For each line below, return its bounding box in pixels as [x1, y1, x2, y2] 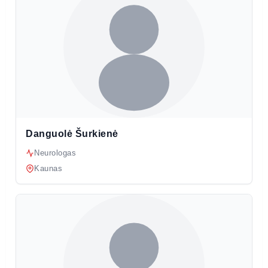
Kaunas [34, 164, 62, 173]
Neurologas [34, 148, 76, 158]
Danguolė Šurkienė [26, 129, 118, 139]
